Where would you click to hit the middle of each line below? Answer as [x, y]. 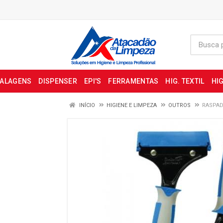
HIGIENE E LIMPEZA [132, 105]
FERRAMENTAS [133, 81]
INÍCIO [86, 105]
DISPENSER [58, 81]
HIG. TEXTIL [185, 81]
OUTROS [179, 105]
